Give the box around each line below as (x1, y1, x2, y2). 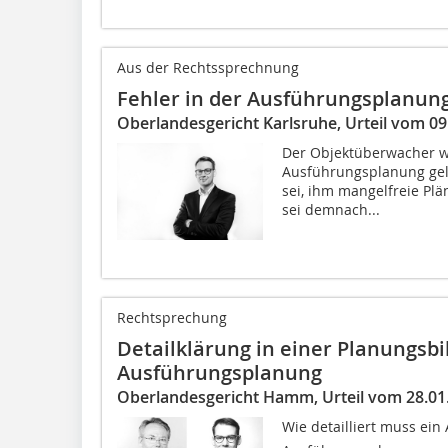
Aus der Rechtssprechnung (117, 57, 299, 77)
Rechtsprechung (117, 307, 227, 327)
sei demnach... (281, 199, 380, 219)
